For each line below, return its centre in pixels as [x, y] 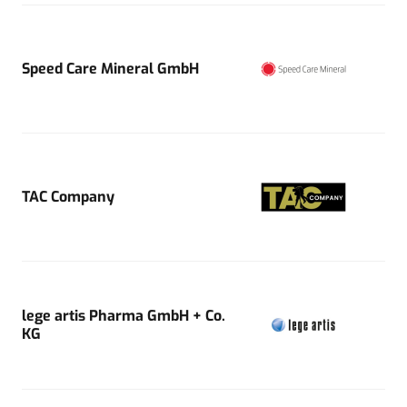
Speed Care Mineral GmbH [110, 68]
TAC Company [68, 196]
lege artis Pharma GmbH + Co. [124, 315]
